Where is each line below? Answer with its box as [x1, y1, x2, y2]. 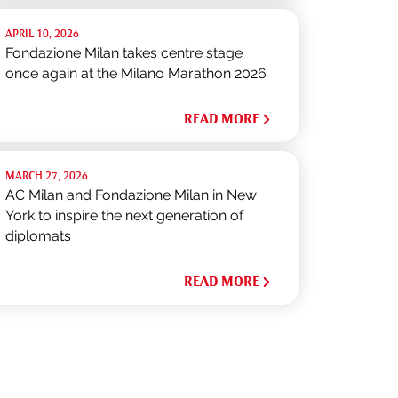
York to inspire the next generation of [5, 207, 244, 224]
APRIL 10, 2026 [5, 28, 80, 40]
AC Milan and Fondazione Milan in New [5, 187, 258, 203]
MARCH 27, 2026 [5, 170, 89, 182]
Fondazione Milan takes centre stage [5, 44, 243, 61]
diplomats [5, 227, 72, 244]
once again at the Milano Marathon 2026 [5, 65, 267, 82]
